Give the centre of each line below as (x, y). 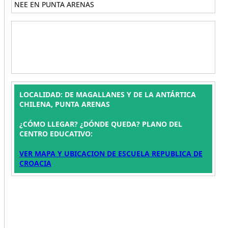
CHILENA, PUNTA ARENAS (64, 104)
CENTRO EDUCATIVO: (56, 134)
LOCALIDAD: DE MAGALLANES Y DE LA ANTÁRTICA (107, 94)
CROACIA (35, 163)
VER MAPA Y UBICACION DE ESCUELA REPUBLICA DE (111, 153)
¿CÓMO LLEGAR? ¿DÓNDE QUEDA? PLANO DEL (101, 124)
